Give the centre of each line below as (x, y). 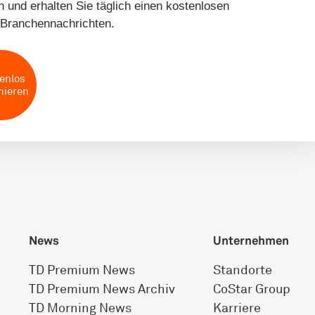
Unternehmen (251, 240)
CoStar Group (251, 289)
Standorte (242, 270)
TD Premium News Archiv (102, 289)
